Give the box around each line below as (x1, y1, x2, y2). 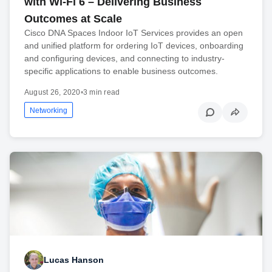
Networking (30, 106, 67, 115)
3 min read (83, 87, 120, 97)
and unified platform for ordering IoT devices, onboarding (24, 40, 243, 50)
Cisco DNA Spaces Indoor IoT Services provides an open (24, 27, 243, 38)
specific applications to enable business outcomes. (24, 66, 218, 76)
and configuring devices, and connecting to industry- (24, 53, 225, 63)
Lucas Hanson (44, 254, 104, 265)
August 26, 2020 (24, 87, 81, 97)
